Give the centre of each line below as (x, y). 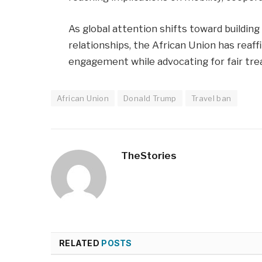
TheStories (149, 155)
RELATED (80, 243)
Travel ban (211, 98)
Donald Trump (150, 98)
